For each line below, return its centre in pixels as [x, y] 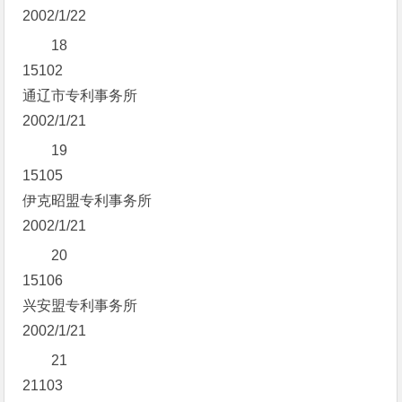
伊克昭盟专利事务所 [87, 201]
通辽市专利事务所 [80, 96]
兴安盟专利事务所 [80, 306]
